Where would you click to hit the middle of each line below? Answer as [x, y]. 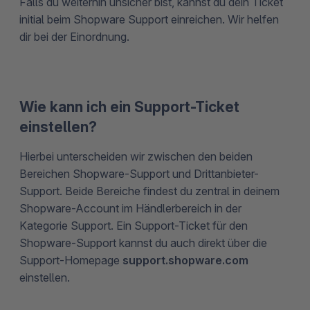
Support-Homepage [71, 260]
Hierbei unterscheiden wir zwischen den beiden [136, 156]
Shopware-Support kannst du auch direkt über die [143, 243]
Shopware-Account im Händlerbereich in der [130, 208]
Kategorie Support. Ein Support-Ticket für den [134, 225]
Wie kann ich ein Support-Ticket [129, 107]
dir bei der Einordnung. [74, 36]
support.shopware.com [185, 260]
